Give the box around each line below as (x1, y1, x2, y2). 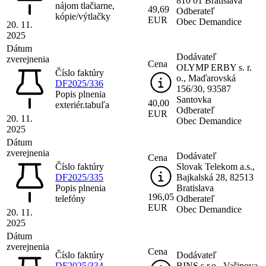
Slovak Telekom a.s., (176, 161, 255, 172)
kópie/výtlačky (55, 11, 110, 21)
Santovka (176, 94, 211, 104)
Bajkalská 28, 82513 (176, 172, 254, 182)
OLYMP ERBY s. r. (176, 62, 252, 72)
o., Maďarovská (176, 72, 236, 83)
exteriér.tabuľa (55, 99, 109, 110)
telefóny (55, 193, 85, 204)
